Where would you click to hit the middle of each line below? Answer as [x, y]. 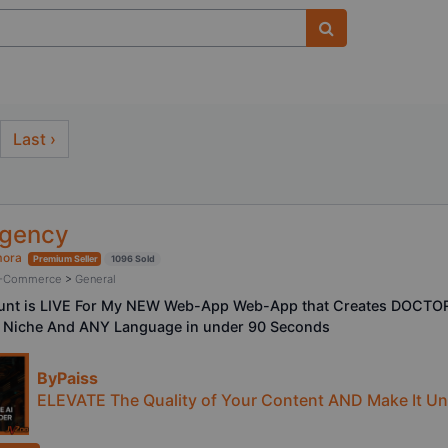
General [95, 279]
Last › [34, 139]
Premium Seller [65, 259]
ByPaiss [67, 377]
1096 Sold [133, 259]
